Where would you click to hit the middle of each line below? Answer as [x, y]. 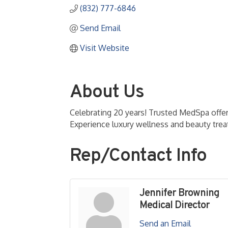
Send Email [100, 28]
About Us [107, 93]
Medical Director [175, 206]
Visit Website [105, 48]
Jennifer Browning [179, 194]
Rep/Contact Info [138, 156]
